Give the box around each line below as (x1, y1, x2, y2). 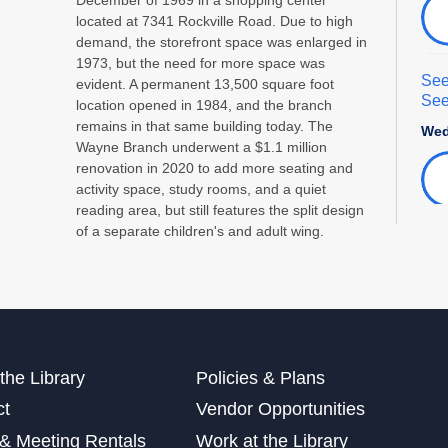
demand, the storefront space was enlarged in (76, 33, 368, 50)
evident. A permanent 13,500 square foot (76, 75, 335, 92)
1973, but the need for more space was (76, 54, 326, 71)
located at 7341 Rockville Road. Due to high (76, 12, 354, 29)
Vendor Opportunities (196, 399, 366, 420)
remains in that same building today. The (76, 117, 334, 134)
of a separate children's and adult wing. (76, 222, 325, 239)
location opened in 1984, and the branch (76, 96, 333, 113)
